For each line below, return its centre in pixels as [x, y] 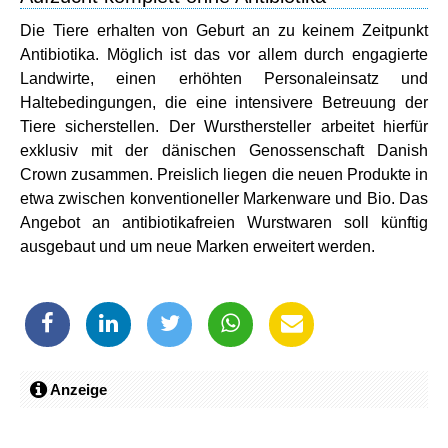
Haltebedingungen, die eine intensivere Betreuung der [224, 102]
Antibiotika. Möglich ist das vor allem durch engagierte [224, 54]
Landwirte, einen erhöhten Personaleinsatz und [224, 78]
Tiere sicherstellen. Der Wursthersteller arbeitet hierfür [224, 126]
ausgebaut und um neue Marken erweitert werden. [197, 246]
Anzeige [77, 389]
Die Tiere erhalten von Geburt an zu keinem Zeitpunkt [224, 30]
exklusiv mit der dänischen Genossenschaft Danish [224, 150]
